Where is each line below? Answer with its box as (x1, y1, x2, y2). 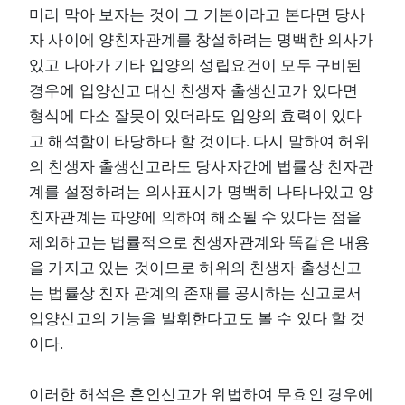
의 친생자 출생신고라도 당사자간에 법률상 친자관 (29, 157, 374, 175)
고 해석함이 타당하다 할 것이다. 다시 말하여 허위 (29, 132, 370, 150)
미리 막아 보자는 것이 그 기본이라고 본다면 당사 (29, 5, 366, 24)
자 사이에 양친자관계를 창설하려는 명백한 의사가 (29, 31, 374, 49)
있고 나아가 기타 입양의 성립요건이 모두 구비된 (29, 56, 363, 74)
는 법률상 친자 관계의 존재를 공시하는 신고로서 (29, 284, 363, 302)
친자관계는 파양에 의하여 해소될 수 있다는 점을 (29, 208, 363, 226)
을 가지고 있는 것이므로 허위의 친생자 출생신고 (29, 259, 363, 277)
